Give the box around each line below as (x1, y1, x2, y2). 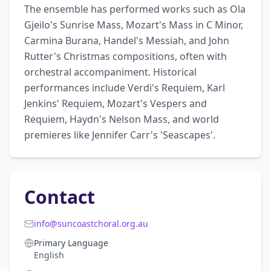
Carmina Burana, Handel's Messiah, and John (24, 34, 229, 47)
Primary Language (34, 237, 108, 249)
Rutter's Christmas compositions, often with (24, 50, 227, 63)
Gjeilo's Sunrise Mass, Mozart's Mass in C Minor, (24, 18, 243, 31)
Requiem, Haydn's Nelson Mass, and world (24, 113, 219, 126)
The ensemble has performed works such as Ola (24, 2, 246, 16)
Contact (24, 184, 95, 209)
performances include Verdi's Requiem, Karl (24, 81, 225, 94)
